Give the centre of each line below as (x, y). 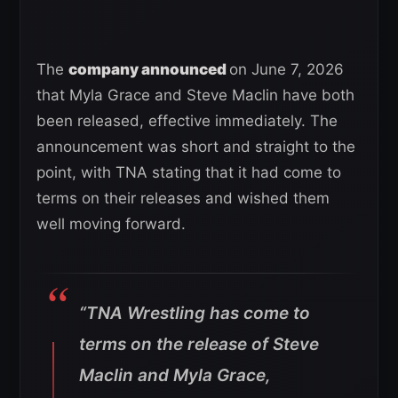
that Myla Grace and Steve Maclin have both (195, 95)
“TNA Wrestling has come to (195, 313)
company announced (149, 69)
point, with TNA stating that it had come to (189, 172)
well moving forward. (111, 223)
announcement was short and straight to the (196, 146)
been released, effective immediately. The (187, 120)
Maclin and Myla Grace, (175, 375)
